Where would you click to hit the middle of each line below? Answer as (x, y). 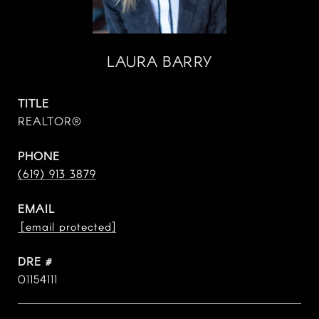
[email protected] (67, 226)
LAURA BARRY (159, 61)
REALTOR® (50, 121)
